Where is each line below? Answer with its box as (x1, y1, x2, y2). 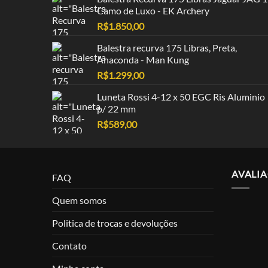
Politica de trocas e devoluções (52, 217, 178, 229)
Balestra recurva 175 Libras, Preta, (97, 41, 237, 53)
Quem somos (52, 194, 106, 206)
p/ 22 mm (97, 102, 136, 114)
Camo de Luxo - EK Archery (97, 4, 209, 16)
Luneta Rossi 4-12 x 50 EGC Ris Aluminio (97, 90, 265, 102)
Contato (52, 239, 87, 251)
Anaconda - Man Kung (97, 53, 189, 65)
